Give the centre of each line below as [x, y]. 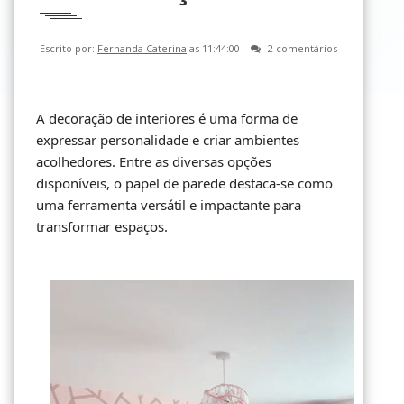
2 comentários [303, 48]
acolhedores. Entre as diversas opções [154, 161]
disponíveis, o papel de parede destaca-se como [184, 183]
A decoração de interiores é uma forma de [167, 118]
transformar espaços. [102, 226]
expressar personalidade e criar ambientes [168, 140]
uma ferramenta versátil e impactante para [169, 205]
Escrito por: [69, 48]
